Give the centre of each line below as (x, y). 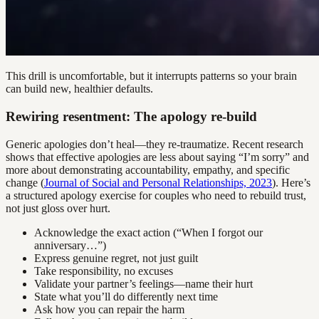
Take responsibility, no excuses (104, 271)
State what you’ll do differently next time (126, 296)
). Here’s (291, 182)
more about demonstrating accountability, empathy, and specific (148, 169)
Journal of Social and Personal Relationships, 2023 (158, 182)
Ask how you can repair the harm (109, 309)
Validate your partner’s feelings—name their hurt (143, 283)
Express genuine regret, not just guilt (116, 258)
